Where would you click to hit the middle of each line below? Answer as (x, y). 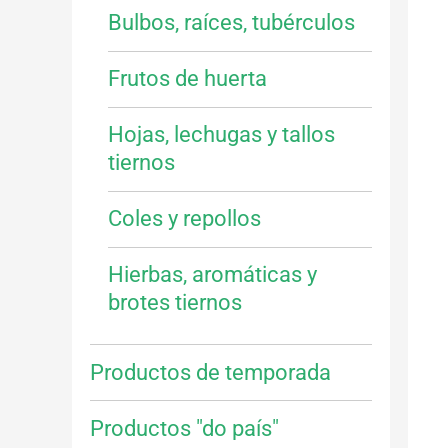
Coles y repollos (184, 219)
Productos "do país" (184, 428)
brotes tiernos (175, 303)
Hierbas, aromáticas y (212, 275)
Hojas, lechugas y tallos (221, 135)
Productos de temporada (210, 372)
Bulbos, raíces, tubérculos (231, 23)
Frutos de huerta (187, 79)
